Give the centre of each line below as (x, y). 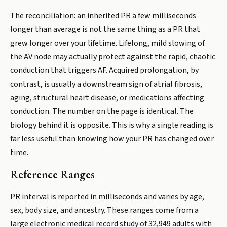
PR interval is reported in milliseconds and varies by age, (107, 197)
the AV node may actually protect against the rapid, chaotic (113, 57)
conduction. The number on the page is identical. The (102, 111)
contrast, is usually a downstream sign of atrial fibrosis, (106, 84)
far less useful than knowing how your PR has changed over (112, 139)
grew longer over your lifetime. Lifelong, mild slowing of (107, 43)
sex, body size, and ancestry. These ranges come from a (104, 210)
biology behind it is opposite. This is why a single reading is (112, 125)
